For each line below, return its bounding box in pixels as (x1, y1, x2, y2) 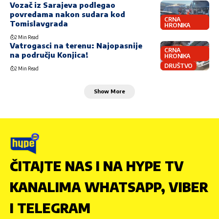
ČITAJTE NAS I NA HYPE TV (10, 158, 184, 175)
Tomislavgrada (10, 19, 68, 28)
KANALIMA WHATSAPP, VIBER (10, 179, 208, 196)
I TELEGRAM (10, 200, 90, 217)
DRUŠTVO (164, 62, 193, 69)
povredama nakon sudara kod (10, 10, 125, 19)
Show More (94, 88, 125, 95)
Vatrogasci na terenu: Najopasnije (10, 41, 142, 50)
